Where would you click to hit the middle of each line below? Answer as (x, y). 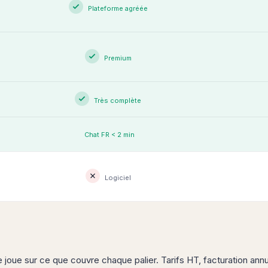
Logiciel (118, 178)
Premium (118, 58)
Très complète (118, 100)
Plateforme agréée (118, 8)
